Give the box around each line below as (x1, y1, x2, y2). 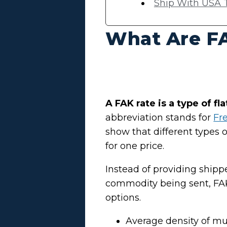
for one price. (105, 140, 167, 152)
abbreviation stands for (105, 112, 214, 124)
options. (105, 192, 144, 204)
